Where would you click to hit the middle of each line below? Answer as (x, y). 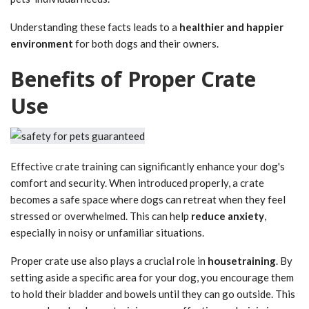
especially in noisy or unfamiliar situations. (107, 233)
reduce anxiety (228, 216)
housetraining (242, 261)
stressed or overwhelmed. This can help (101, 216)
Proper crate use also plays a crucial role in (109, 261)
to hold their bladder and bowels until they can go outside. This (153, 294)
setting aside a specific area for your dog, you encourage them (152, 278)
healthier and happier (231, 27)
